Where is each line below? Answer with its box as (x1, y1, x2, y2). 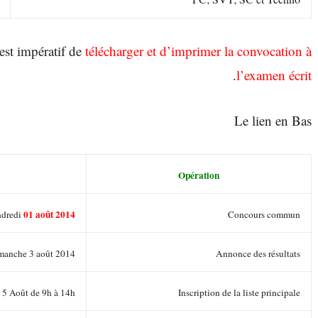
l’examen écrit (236, 65, 312, 84)
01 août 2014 (23, 207, 75, 221)
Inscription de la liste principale (178, 285, 300, 299)
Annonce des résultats (216, 246, 300, 260)
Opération (178, 168, 219, 182)
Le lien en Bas (234, 111, 312, 129)
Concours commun (228, 207, 300, 221)
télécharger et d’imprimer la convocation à (85, 41, 312, 60)
